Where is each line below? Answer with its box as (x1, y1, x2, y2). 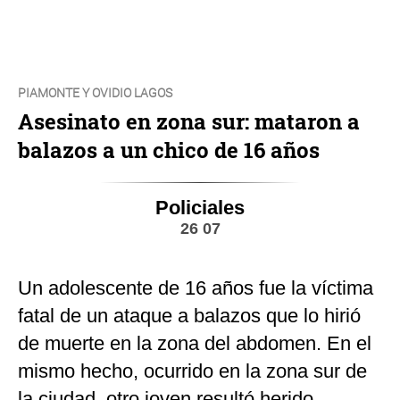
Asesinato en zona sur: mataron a (18, 106, 360, 136)
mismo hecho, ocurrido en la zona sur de (18, 359, 367, 382)
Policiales (155, 196, 245, 219)
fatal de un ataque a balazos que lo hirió (18, 304, 361, 327)
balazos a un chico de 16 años (18, 135, 320, 164)
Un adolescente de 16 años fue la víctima (18, 276, 373, 299)
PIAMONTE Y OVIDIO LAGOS (18, 85, 172, 100)
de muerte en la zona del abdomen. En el (18, 331, 371, 354)
